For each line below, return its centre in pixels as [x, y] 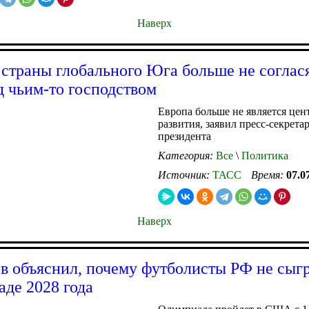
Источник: [185, 175]
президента [185, 136]
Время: [269, 175]
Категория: [187, 155]
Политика [263, 155]
